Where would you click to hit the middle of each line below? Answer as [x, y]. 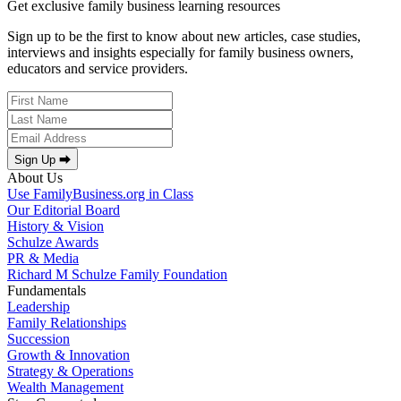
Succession [38, 338]
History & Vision [55, 226]
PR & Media [43, 258]
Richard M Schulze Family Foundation [117, 274]
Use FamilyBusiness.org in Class [100, 193]
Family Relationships [67, 322]
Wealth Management [65, 387]
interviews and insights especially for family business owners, [180, 52]
